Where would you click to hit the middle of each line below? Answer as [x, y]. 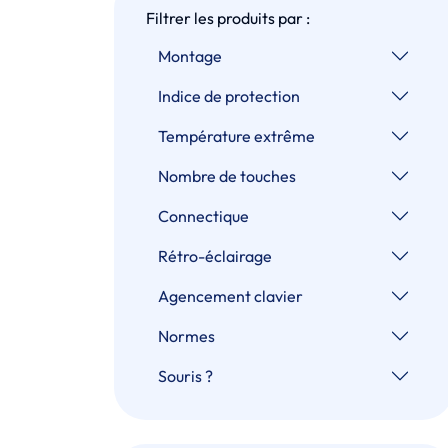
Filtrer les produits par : [228, 17]
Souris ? [185, 375]
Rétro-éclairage [215, 255]
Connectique [203, 215]
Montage [190, 55]
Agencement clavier [230, 295]
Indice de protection [229, 95]
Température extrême [236, 135]
